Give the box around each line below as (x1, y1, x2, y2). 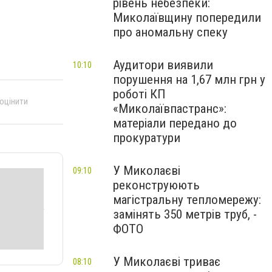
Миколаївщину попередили (113, 10, 261, 25)
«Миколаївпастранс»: (113, 101, 226, 116)
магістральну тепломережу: (113, 192, 261, 207)
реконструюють (113, 178, 200, 192)
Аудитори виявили (113, 58, 213, 72)
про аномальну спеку (113, 25, 228, 39)
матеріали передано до (113, 116, 237, 131)
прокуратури (113, 131, 180, 145)
